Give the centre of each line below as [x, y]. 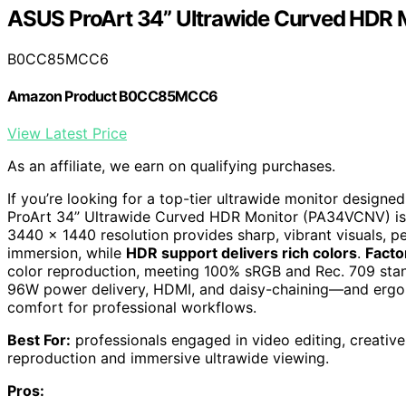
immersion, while [67, 253]
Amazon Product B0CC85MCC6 [112, 96]
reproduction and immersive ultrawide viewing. [168, 358]
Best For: [39, 340]
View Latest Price [67, 134]
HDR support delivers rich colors [242, 253]
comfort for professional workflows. [132, 308]
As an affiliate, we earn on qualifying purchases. [171, 166]
